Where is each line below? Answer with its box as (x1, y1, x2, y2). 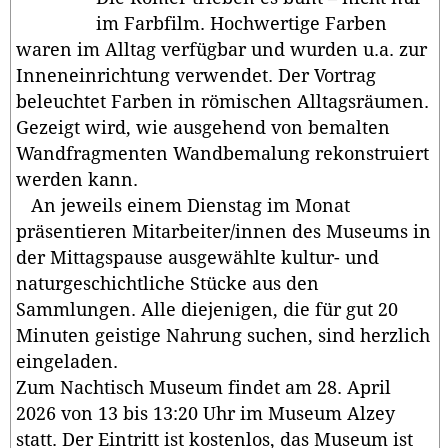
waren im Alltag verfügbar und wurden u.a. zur (16, 39, 427, 60)
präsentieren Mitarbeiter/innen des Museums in (16, 221, 431, 242)
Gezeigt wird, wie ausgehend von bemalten (16, 117, 390, 138)
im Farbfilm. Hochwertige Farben (96, 13, 387, 34)
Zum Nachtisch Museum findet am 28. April (16, 377, 391, 398)
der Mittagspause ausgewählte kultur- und (16, 247, 379, 268)
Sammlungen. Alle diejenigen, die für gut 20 (16, 299, 398, 320)
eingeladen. (16, 351, 118, 372)
